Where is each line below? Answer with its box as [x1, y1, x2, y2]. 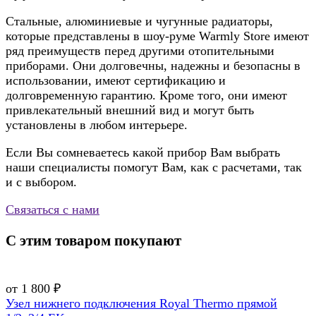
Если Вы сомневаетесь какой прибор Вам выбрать [6, 145, 280, 160]
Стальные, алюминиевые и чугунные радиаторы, [6, 14, 273, 29]
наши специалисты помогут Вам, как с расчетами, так [6, 160, 302, 175]
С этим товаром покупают [6, 232, 181, 250]
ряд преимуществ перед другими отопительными [6, 44, 274, 59]
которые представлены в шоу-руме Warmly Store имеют [6, 29, 309, 44]
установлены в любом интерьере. [6, 118, 188, 133]
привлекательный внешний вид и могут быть [6, 103, 254, 118]
